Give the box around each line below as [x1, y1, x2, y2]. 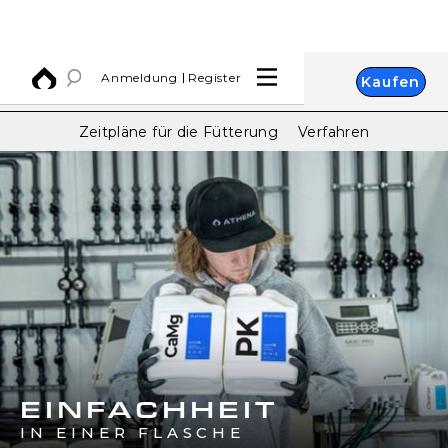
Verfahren [298, 122, 370, 141]
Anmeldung [101, 70, 178, 85]
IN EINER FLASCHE [20, 423, 245, 442]
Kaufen [360, 73, 421, 91]
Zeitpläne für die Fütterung [78, 122, 279, 141]
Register [188, 70, 242, 85]
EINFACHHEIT [20, 393, 279, 424]
